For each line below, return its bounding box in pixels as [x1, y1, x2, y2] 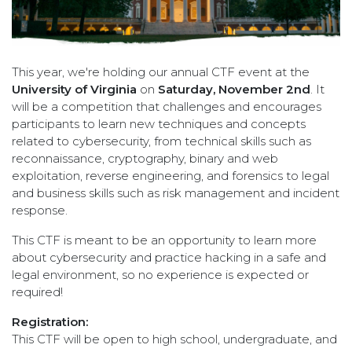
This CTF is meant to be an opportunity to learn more [12, 233, 317, 248]
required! [12, 284, 63, 300]
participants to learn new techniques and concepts [12, 116, 306, 132]
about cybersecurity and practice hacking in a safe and [12, 250, 326, 266]
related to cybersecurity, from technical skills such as [12, 134, 311, 149]
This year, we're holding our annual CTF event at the [12, 64, 310, 80]
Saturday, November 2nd [158, 82, 310, 97]
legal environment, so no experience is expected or [12, 267, 309, 283]
